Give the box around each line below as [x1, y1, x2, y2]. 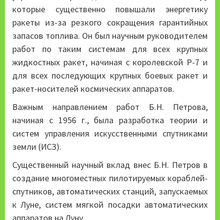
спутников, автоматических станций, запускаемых [12, 185, 208, 197]
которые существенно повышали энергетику [12, 3, 208, 15]
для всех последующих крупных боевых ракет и [12, 69, 208, 81]
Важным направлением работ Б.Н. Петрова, [12, 101, 208, 112]
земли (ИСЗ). [12, 140, 61, 152]
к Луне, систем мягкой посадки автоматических [12, 198, 208, 210]
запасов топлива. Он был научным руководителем [12, 29, 208, 41]
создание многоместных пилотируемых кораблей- [12, 172, 208, 184]
